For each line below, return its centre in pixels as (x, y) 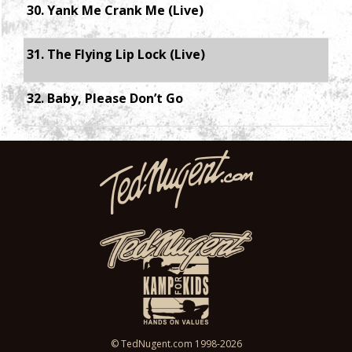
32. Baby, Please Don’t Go (105, 98)
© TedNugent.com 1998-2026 (176, 343)
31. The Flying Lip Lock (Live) (116, 54)
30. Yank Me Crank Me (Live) (115, 10)
